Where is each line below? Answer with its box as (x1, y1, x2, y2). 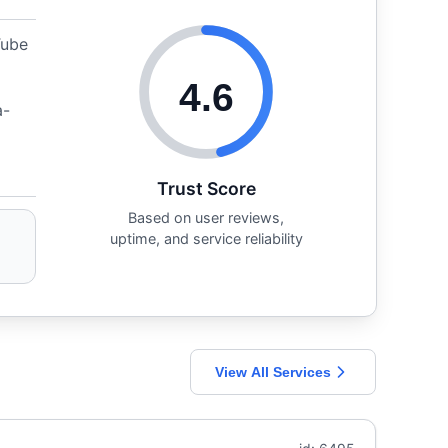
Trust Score (156, 177, 256, 199)
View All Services (215, 363, 331, 380)
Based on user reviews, (128, 208, 284, 226)
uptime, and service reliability (109, 229, 303, 247)
